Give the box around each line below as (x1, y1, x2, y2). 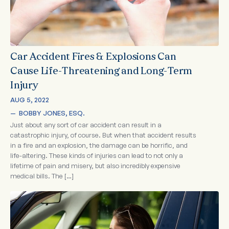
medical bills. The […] (10, 172, 74, 180)
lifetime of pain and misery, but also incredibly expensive (10, 162, 180, 170)
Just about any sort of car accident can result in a (10, 121, 162, 129)
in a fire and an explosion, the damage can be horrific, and (10, 141, 188, 150)
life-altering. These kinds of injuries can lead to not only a (10, 151, 183, 160)
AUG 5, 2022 (10, 96, 49, 104)
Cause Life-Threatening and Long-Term (10, 66, 192, 77)
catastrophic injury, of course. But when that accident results (10, 131, 196, 140)
